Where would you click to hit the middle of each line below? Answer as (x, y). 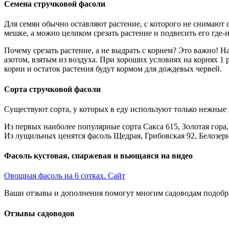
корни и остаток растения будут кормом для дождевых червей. (113, 69)
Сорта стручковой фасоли (52, 89)
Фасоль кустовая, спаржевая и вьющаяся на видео (98, 156)
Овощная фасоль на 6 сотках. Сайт (65, 176)
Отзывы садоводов (39, 213)
